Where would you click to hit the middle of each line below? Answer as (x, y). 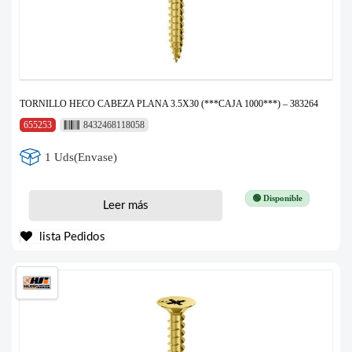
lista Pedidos (71, 237)
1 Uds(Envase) (81, 157)
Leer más (125, 206)
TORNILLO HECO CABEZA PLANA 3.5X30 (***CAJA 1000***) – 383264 (169, 104)
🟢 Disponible (277, 198)
